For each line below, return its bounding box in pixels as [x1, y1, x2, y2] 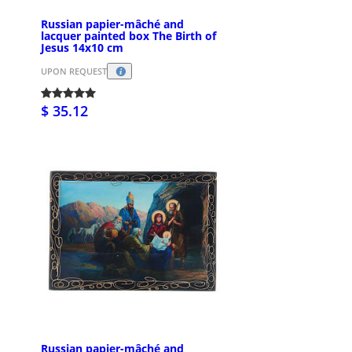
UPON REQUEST [41, 64, 107, 77]
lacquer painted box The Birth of [41, 27, 216, 43]
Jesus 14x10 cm [41, 39, 123, 55]
